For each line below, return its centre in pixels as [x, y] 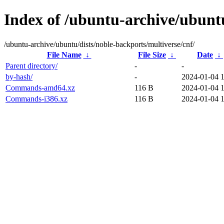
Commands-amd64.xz [40, 87]
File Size [152, 54]
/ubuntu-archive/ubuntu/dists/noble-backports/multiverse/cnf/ [99, 44]
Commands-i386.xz [36, 98]
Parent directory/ [31, 65]
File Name [64, 54]
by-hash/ [19, 76]
